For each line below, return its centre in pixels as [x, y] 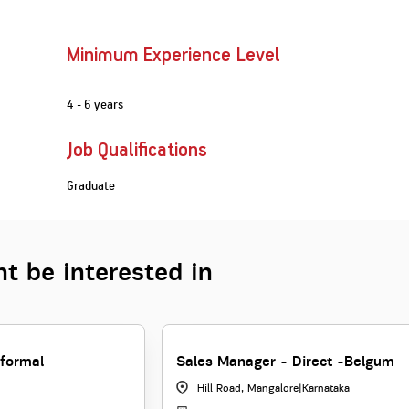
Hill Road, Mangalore [248, 388]
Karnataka [326, 388]
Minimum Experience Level [174, 56]
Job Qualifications [137, 151]
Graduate [91, 185]
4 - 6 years [95, 104]
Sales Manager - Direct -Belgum [285, 362]
